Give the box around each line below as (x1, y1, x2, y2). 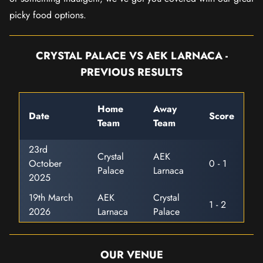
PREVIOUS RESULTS (80, 65, 183, 80)
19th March (29, 191, 73, 204)
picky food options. (9, 8, 86, 22)
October (29, 157, 62, 170)
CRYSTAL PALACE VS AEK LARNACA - (35, 48, 228, 63)
